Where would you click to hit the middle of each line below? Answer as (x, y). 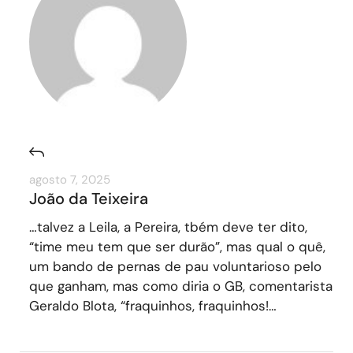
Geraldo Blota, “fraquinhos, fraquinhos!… (152, 305)
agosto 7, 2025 (69, 179)
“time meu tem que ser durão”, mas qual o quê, (177, 246)
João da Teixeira (88, 198)
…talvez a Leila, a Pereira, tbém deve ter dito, (168, 227)
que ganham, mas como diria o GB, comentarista (180, 286)
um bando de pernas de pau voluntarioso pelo (175, 266)
